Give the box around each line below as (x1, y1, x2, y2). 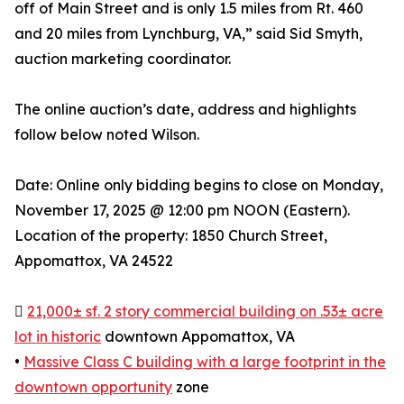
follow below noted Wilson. (14, 125, 199, 144)
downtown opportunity (14, 378, 172, 397)
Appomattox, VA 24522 (14, 252, 173, 271)
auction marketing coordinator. (14, 50, 231, 69)
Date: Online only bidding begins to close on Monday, (14, 176, 383, 195)
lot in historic (14, 327, 101, 346)
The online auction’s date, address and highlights (14, 100, 356, 119)
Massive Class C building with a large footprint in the (23, 353, 386, 372)
